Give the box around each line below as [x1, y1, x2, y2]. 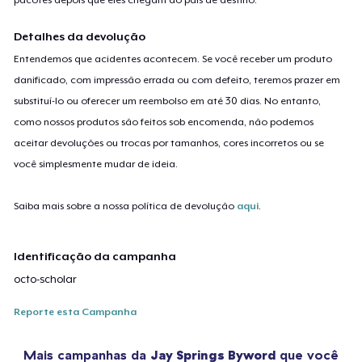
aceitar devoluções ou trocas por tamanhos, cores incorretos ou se [14, 137, 325, 149]
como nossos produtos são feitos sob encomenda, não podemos [14, 116, 314, 128]
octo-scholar [14, 272, 78, 285]
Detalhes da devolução [14, 29, 146, 43]
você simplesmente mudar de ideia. [14, 158, 179, 170]
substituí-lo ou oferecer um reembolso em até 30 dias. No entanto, [14, 95, 322, 107]
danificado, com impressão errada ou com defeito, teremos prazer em [14, 74, 341, 86]
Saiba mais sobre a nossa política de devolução [14, 200, 238, 212]
